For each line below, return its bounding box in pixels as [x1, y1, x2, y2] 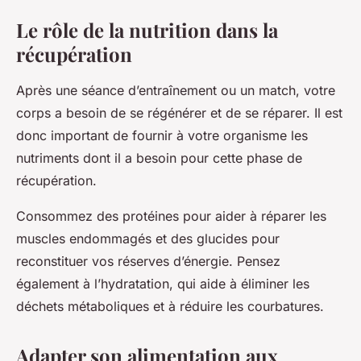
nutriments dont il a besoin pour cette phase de [16, 150, 302, 167]
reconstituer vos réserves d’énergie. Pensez [16, 253, 280, 270]
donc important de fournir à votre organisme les [16, 127, 308, 144]
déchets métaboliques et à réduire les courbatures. [16, 298, 324, 315]
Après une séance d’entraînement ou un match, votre [16, 82, 335, 99]
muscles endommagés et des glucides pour [16, 230, 280, 247]
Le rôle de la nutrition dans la [16, 17, 278, 44]
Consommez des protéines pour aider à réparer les [16, 208, 326, 225]
